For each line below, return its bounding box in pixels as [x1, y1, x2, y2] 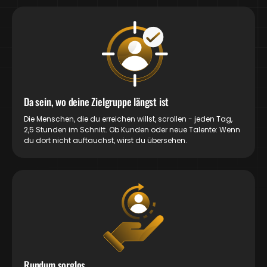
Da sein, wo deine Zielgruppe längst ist [24, 94, 169, 109]
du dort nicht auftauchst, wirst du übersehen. [24, 135, 187, 145]
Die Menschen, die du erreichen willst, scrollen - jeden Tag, [24, 113, 232, 124]
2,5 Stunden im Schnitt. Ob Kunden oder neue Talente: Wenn [24, 124, 240, 135]
